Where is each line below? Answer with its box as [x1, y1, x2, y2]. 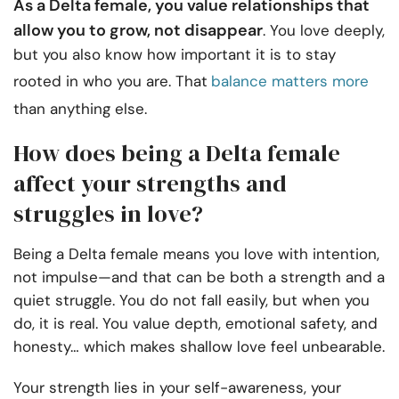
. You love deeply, [263, 20, 385, 41]
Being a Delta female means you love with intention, [13, 244, 379, 265]
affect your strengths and [13, 167, 287, 200]
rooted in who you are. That [13, 71, 208, 92]
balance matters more [211, 71, 369, 92]
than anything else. [13, 99, 147, 119]
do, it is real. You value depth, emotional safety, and [13, 313, 378, 334]
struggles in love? [13, 198, 203, 231]
